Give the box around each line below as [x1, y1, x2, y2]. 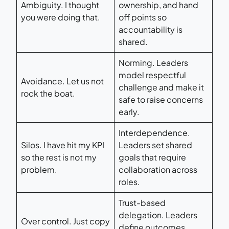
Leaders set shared [119, 139, 192, 150]
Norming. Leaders [119, 57, 188, 68]
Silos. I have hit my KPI [21, 139, 104, 150]
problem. [21, 164, 57, 175]
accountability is [119, 24, 182, 35]
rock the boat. [21, 87, 75, 99]
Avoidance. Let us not [21, 75, 104, 86]
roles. [119, 176, 140, 187]
